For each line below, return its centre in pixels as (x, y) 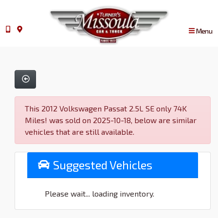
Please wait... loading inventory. (100, 193)
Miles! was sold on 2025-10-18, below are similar (111, 120)
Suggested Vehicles (101, 164)
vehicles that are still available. (80, 131)
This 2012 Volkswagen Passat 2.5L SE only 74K (106, 108)
